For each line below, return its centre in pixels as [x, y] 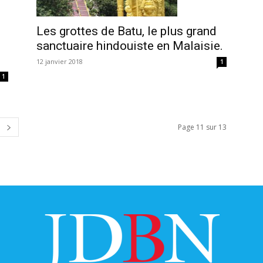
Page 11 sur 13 [202, 127]
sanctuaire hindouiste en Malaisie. [130, 46]
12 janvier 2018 [60, 62]
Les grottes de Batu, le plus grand [127, 31]
